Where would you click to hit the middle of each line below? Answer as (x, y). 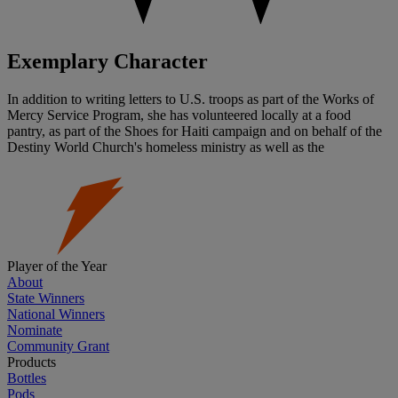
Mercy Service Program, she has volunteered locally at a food (179, 115)
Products (32, 362)
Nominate (35, 330)
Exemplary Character (107, 62)
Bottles (27, 378)
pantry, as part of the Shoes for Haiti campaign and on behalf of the (195, 131)
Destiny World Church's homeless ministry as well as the (166, 147)
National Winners (56, 314)
